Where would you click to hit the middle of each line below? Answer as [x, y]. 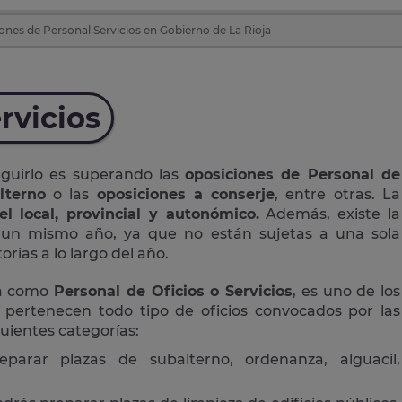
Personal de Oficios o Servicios [173, 291]
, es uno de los [346, 291]
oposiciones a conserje [186, 194]
